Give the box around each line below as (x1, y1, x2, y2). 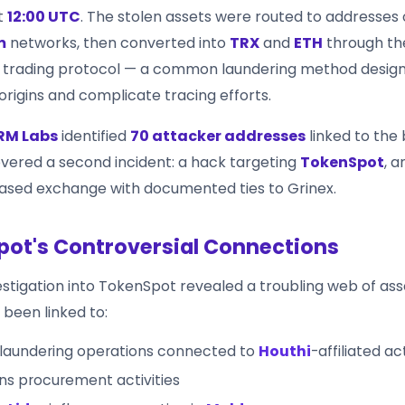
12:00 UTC (7, 5, 80, 27)
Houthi (259, 341, 311, 361)
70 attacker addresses (130, 125, 306, 146)
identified (58, 125, 130, 146)
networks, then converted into (6, 32, 230, 53)
